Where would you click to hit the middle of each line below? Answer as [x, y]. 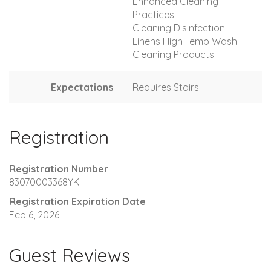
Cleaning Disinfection [179, 28]
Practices [153, 14]
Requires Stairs [166, 87]
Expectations [82, 87]
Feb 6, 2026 [34, 214]
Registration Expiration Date [77, 201]
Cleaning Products [173, 54]
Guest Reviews [70, 255]
